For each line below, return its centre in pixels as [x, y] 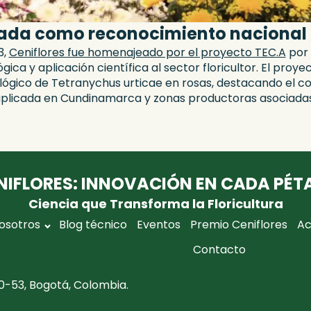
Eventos [159, 225]
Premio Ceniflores [239, 225]
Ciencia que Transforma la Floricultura [155, 204]
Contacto [220, 250]
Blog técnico [93, 225]
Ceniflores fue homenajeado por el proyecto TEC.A [147, 53]
